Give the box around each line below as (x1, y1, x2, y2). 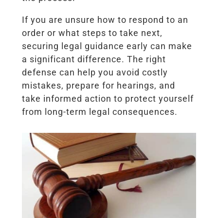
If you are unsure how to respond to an (21, 14, 188, 25)
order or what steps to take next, (21, 27, 163, 38)
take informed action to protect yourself (21, 93, 194, 104)
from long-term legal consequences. (21, 106, 178, 117)
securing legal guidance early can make (21, 40, 192, 51)
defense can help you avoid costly (21, 67, 168, 77)
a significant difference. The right (21, 54, 166, 64)
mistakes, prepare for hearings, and (21, 80, 175, 91)
